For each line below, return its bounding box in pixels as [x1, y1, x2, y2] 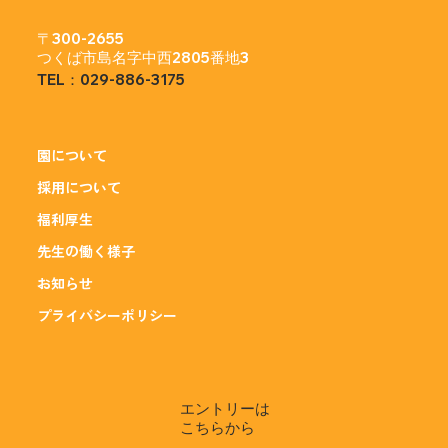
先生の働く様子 [37, 241, 136, 262]
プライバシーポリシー [37, 305, 178, 326]
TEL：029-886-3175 [37, 70, 186, 90]
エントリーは [180, 399, 270, 419]
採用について [37, 177, 122, 198]
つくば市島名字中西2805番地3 [37, 48, 250, 68]
